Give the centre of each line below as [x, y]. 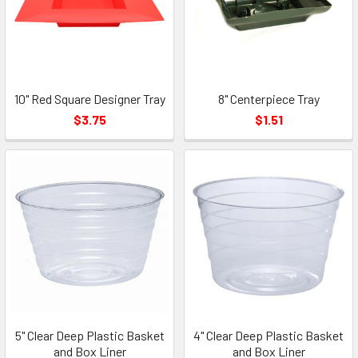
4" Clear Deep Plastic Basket [268, 335]
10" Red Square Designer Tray [89, 99]
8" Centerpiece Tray [268, 99]
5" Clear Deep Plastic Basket [89, 335]
